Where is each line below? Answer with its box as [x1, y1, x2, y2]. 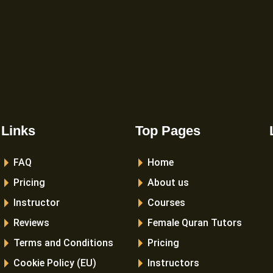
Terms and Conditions [13, 237, 113, 249]
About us [147, 177, 189, 189]
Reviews [13, 217, 49, 229]
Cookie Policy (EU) [13, 257, 96, 269]
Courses [147, 197, 185, 209]
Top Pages [135, 123, 200, 139]
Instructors [147, 257, 199, 269]
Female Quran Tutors [147, 217, 242, 229]
